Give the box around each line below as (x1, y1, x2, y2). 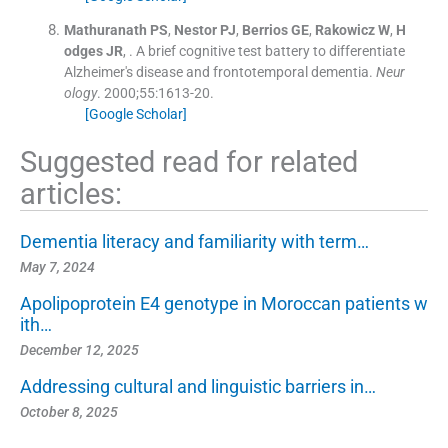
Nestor (173, 21, 217, 38)
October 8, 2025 (20, 403, 118, 420)
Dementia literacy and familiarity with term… (20, 230, 369, 252)
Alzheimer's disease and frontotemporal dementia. (63, 63, 373, 80)
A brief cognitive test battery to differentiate (135, 42, 405, 59)
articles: (20, 176, 122, 211)
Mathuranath (63, 21, 147, 38)
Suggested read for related (20, 144, 358, 179)
